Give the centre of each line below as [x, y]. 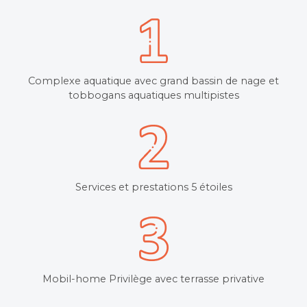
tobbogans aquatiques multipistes [153, 95]
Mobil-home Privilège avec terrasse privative [153, 279]
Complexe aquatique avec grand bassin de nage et [153, 81]
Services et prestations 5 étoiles [153, 187]
